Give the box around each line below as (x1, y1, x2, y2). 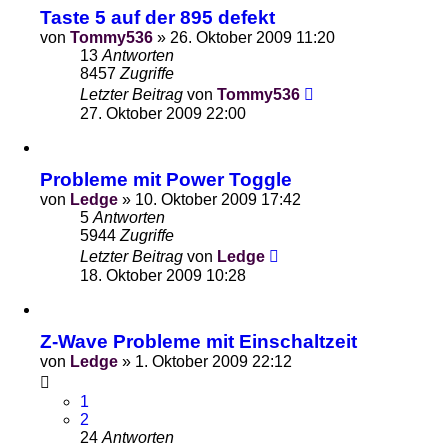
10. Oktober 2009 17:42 (135, 191, 301, 208)
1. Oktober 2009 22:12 (135, 353, 292, 370)
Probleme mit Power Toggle (40, 169, 292, 190)
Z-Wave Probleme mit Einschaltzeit (40, 331, 357, 352)
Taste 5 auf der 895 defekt (40, 7, 275, 28)
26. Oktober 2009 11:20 (170, 29, 335, 46)
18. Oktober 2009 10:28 (80, 267, 246, 284)
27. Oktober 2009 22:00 (80, 105, 246, 122)
